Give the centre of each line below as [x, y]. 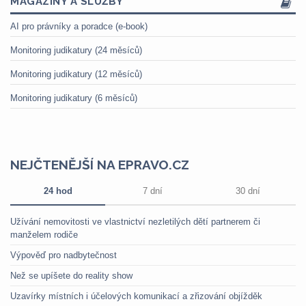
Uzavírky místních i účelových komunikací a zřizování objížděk [136, 296]
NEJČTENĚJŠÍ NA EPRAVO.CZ [100, 165]
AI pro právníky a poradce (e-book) [79, 26]
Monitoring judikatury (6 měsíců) [74, 98]
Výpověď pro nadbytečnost [64, 255]
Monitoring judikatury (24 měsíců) [76, 50]
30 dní [248, 191]
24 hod [58, 191]
